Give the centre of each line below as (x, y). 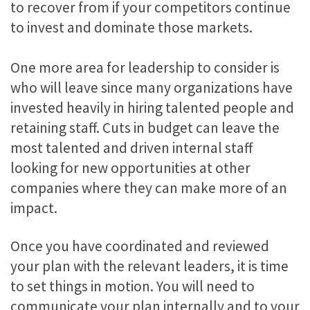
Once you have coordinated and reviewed (140, 246)
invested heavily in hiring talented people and (152, 107)
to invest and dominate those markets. (131, 27)
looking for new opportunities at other (130, 167)
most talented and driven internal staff (131, 147)
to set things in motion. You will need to (133, 286)
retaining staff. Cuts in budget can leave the (145, 127)
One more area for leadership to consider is (145, 67)
